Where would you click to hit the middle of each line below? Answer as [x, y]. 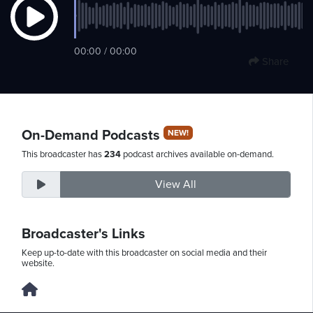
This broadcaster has [63, 154]
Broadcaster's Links [83, 234]
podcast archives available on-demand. [197, 154]
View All [175, 184]
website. [38, 263]
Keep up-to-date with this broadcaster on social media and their [144, 253]
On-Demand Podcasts [93, 135]
